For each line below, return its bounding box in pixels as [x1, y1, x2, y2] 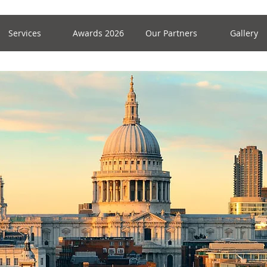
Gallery [229, 27, 258, 39]
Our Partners [145, 27, 197, 39]
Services [8, 27, 42, 39]
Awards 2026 [72, 27, 124, 39]
